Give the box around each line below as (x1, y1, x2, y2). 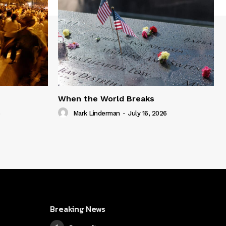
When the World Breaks (58, 94, 154, 104)
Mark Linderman (73, 109, 120, 118)
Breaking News (49, 203, 105, 215)
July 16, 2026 (128, 109, 167, 118)
